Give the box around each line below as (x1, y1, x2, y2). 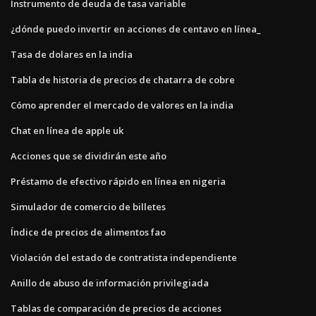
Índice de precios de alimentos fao (11, 225, 166, 238)
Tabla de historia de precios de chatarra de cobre (11, 73, 235, 86)
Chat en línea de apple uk (11, 123, 123, 137)
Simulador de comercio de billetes (11, 200, 166, 213)
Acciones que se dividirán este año (11, 149, 166, 162)
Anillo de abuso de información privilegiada (11, 276, 209, 289)
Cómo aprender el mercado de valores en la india (11, 98, 233, 111)
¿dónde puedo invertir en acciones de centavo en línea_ (11, 22, 261, 35)
